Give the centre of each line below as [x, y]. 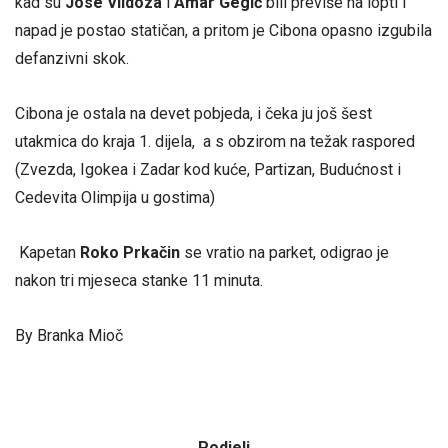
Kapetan [49, 252]
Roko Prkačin [130, 252]
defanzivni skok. [72, 58]
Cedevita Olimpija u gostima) [115, 197]
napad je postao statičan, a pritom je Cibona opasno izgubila [223, 30]
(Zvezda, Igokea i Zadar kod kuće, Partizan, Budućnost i [208, 169]
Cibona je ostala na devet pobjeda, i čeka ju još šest [193, 113]
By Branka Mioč [69, 336]
